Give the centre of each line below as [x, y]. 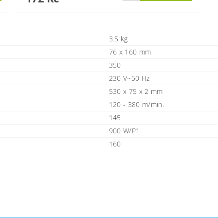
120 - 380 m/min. [136, 105]
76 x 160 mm [130, 52]
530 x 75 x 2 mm [136, 91]
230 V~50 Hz [129, 78]
